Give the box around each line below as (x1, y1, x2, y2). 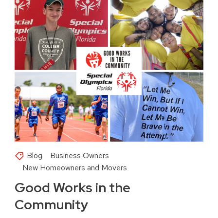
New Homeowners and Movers (22, 163, 127, 173)
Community (15, 196, 88, 214)
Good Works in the (15, 179, 130, 197)
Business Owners (50, 150, 109, 161)
